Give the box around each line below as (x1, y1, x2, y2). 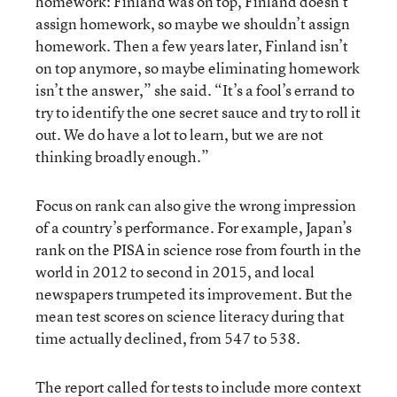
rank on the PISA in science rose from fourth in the (35, 239, 362, 260)
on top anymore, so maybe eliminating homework (35, 58, 360, 78)
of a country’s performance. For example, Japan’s (35, 217, 352, 237)
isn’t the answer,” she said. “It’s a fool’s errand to (35, 80, 354, 100)
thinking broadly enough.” (35, 146, 209, 167)
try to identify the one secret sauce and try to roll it (35, 102, 361, 122)
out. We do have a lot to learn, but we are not (35, 124, 323, 144)
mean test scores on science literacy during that (35, 306, 345, 326)
